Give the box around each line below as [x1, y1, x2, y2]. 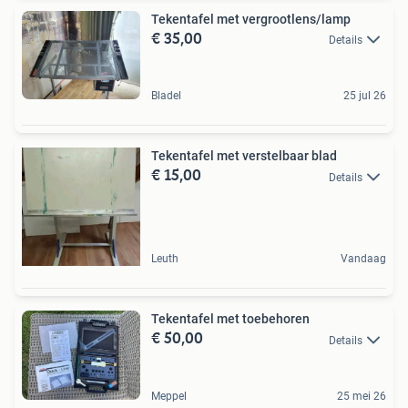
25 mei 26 [337, 390, 386, 403]
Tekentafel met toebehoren [151, 311, 310, 327]
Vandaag [341, 252, 386, 266]
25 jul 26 [343, 89, 386, 103]
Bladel [151, 89, 181, 103]
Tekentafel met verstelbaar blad [151, 148, 337, 164]
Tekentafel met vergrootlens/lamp [151, 11, 351, 26]
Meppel [151, 390, 187, 403]
